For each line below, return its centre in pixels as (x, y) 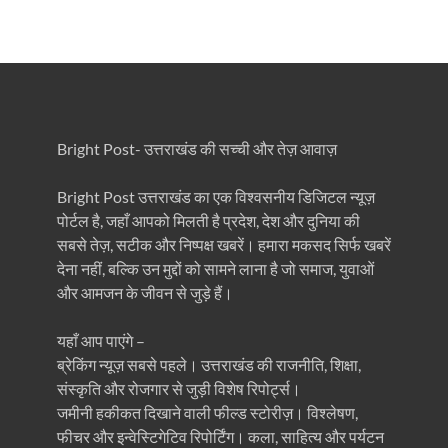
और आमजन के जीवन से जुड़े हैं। (144, 293)
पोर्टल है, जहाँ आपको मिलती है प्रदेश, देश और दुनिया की (208, 221)
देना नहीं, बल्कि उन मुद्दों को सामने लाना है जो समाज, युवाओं (215, 269)
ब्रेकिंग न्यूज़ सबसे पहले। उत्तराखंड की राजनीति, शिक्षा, (208, 365)
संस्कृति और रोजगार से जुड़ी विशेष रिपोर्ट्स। (178, 389)
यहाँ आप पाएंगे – (100, 341)
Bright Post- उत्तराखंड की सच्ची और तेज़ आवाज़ (196, 149)
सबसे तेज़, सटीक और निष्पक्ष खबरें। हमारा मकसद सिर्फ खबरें (223, 245)
